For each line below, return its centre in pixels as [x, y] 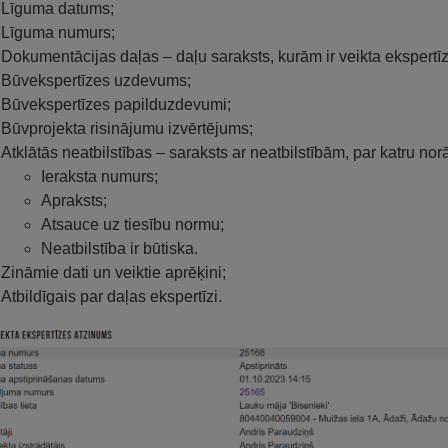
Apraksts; [74, 200]
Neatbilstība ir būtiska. [119, 248]
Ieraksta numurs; [99, 176]
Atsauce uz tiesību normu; [132, 224]
